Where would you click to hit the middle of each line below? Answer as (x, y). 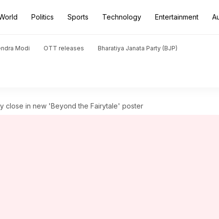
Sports (78, 17)
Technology (122, 17)
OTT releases (64, 48)
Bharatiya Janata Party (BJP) (138, 48)
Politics (43, 17)
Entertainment (177, 17)
